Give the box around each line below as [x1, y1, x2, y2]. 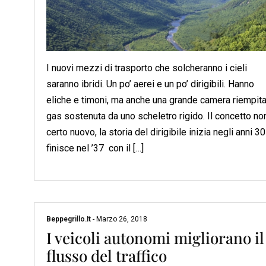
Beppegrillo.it [46, 215, 93, 224]
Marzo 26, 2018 [94, 215, 147, 224]
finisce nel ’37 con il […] [46, 142, 144, 154]
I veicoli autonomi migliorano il [46, 227, 264, 249]
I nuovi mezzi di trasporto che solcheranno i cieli [46, 62, 247, 74]
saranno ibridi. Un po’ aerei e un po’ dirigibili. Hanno [46, 78, 254, 90]
